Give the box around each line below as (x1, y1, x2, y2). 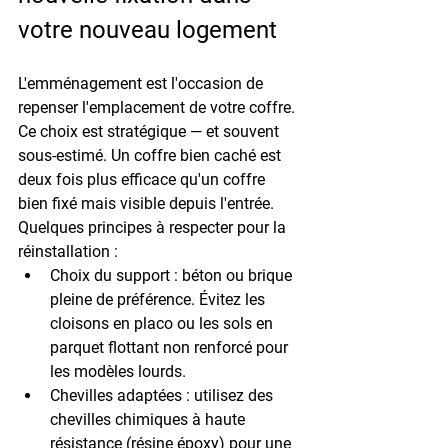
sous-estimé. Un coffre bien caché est (18, 145, 285, 165)
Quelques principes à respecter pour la (18, 217, 290, 237)
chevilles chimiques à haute (50, 409, 249, 429)
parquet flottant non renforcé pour (50, 337, 292, 357)
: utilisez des (182, 385, 277, 405)
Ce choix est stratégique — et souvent (18, 121, 283, 141)
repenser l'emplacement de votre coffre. (18, 97, 299, 117)
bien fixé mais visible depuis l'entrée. (18, 193, 274, 213)
